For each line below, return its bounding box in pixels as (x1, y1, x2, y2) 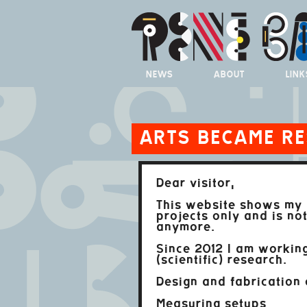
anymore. (156, 222, 214, 233)
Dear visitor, (156, 178, 234, 189)
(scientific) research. (156, 255, 286, 266)
